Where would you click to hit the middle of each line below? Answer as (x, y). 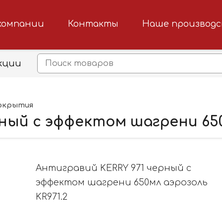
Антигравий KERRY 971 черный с (113, 168)
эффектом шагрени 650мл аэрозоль (122, 182)
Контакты (93, 24)
